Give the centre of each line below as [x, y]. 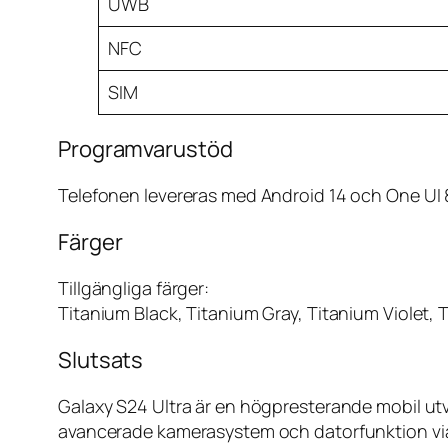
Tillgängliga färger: [133, 288]
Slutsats [101, 360]
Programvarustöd [145, 149]
